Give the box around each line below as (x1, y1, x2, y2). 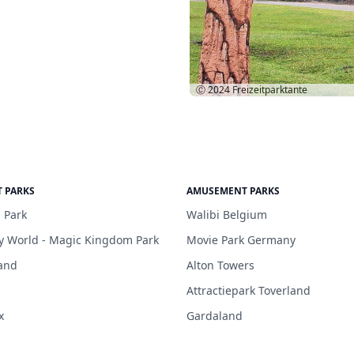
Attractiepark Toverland (186, 283, 311, 298)
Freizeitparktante (232, 83, 307, 96)
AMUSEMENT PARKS (186, 184, 280, 198)
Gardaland (186, 308, 243, 323)
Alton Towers (186, 258, 254, 273)
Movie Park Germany (186, 232, 296, 247)
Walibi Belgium (186, 207, 267, 222)
